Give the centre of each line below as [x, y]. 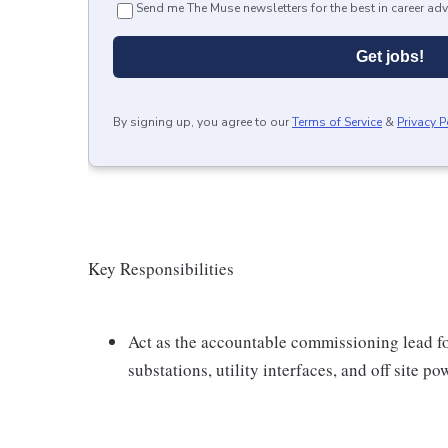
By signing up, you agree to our [201, 122]
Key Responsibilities [161, 268]
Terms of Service [337, 122]
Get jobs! [390, 56]
